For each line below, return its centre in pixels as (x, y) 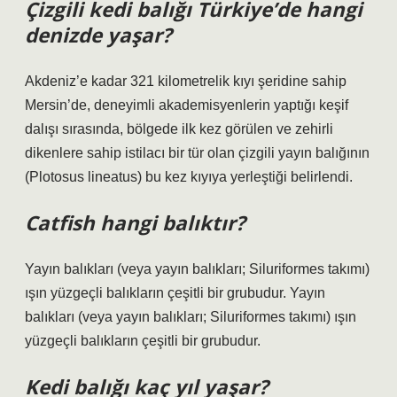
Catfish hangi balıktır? (135, 223)
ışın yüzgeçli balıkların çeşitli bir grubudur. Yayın (175, 293)
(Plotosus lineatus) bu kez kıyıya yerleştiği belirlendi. (189, 177)
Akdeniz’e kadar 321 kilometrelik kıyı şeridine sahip (186, 81)
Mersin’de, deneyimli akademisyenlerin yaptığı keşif (187, 105)
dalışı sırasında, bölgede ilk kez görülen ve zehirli (179, 129)
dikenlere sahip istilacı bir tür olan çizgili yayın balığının (197, 153)
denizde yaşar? (98, 35)
